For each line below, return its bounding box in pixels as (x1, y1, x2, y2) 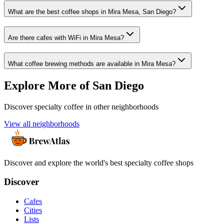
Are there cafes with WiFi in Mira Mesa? (8, 34, 124, 42)
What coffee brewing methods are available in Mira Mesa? (8, 59, 175, 67)
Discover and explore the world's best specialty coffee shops (4, 158, 193, 167)
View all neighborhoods (4, 119, 79, 128)
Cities (24, 206, 42, 215)
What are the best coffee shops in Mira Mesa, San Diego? (8, 8, 176, 16)
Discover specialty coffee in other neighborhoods (4, 102, 158, 111)
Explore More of (4, 78, 92, 92)
